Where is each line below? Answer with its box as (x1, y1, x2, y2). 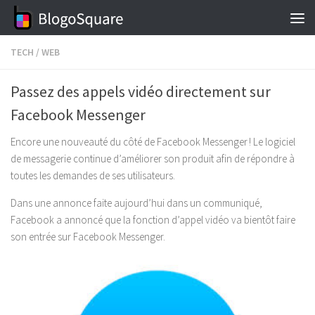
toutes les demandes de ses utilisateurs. (11, 169, 175, 182)
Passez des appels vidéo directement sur (11, 82, 271, 101)
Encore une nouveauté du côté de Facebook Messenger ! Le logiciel (11, 135, 295, 148)
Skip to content (19, 13, 97, 27)
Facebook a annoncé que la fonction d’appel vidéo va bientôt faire (11, 213, 295, 226)
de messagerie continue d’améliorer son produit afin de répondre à (11, 152, 295, 165)
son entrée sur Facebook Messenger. (11, 230, 165, 243)
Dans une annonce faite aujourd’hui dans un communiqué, (11, 196, 262, 210)
